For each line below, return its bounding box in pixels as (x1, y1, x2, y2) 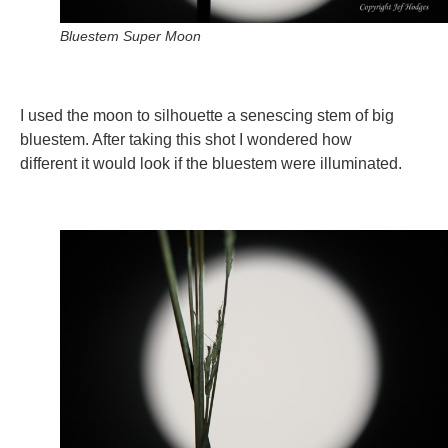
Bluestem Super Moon (60, 27, 201, 44)
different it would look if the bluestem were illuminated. (20, 155, 402, 173)
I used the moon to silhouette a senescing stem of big (20, 107, 394, 125)
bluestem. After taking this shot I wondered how (20, 131, 352, 149)
